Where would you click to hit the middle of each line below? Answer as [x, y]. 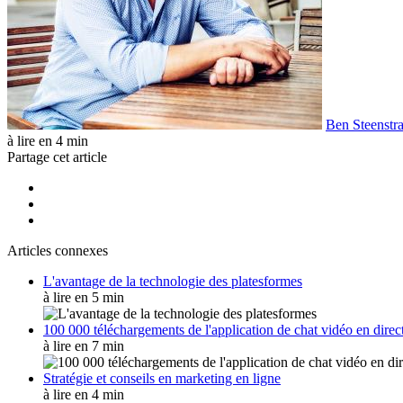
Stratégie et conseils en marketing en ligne [162, 378]
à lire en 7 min [84, 345]
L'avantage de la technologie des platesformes [173, 281]
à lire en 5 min [84, 297]
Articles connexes [58, 250]
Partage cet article [57, 157]
